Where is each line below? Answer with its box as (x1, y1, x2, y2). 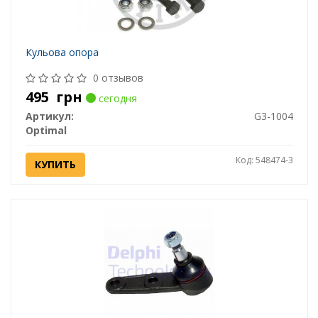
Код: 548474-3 (235, 154, 293, 167)
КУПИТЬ (34, 158, 76, 172)
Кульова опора (25, 45, 99, 60)
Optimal (25, 124, 67, 138)
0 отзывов (92, 71, 143, 85)
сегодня (95, 92, 137, 106)
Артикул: (25, 109, 74, 124)
